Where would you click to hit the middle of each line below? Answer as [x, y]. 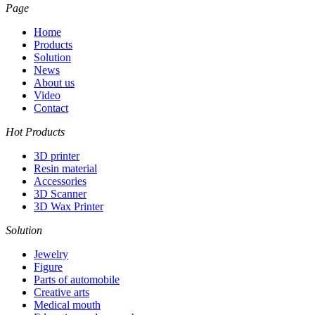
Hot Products [35, 131]
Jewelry [51, 254]
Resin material [65, 168]
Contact [51, 108]
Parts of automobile [77, 279]
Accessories [60, 181]
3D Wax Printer [69, 206]
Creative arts [62, 292]
